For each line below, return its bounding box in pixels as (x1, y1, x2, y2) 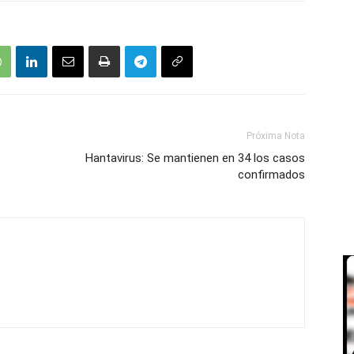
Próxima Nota (247, 130, 305, 141)
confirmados (238, 168, 305, 182)
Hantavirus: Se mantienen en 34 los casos (85, 151, 305, 165)
